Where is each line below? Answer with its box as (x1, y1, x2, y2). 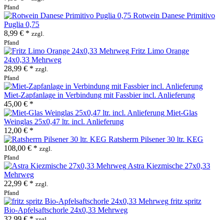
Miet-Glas (166, 108, 197, 117)
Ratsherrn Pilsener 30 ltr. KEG (109, 135, 203, 143)
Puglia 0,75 (4, 20, 39, 28)
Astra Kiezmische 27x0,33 (128, 161, 210, 170)
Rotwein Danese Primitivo (133, 11, 215, 20)
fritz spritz (170, 196, 201, 205)
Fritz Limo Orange (131, 46, 189, 55)
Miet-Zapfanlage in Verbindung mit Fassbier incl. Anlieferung (4, 90, 195, 99)
